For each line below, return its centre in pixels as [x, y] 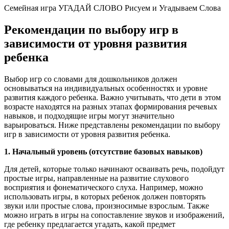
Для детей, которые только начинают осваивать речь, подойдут [114, 169]
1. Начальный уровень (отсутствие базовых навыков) [103, 151]
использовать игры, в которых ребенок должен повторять [105, 196]
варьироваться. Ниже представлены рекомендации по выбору [112, 125]
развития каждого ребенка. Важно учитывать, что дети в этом [112, 97]
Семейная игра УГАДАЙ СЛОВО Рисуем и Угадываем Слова [112, 8]
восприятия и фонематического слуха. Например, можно [104, 187]
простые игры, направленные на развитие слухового [96, 178]
